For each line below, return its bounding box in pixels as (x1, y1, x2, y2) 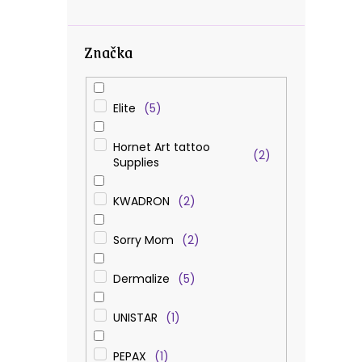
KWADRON (112, 192, 170, 209)
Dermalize (112, 270, 170, 287)
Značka (84, 38, 133, 65)
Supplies (112, 154, 159, 170)
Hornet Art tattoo (112, 138, 210, 155)
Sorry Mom (112, 231, 174, 248)
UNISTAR (112, 309, 158, 326)
